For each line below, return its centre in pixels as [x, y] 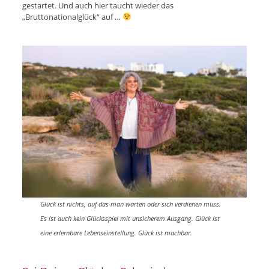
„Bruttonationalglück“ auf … [72, 17]
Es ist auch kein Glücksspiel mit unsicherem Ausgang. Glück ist [130, 218]
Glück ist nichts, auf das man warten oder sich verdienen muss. [130, 204]
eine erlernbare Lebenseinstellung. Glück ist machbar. [116, 232]
